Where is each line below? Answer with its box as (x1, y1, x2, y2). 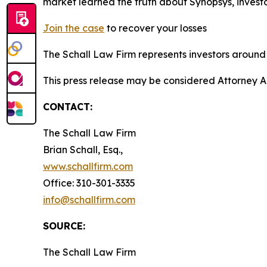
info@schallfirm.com (43, 194, 135, 206)
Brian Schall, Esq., (43, 144, 123, 156)
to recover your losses (104, 22, 207, 35)
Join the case (43, 22, 104, 35)
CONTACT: (43, 101, 92, 113)
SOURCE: (43, 220, 85, 232)
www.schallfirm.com (43, 160, 133, 173)
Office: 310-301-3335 (43, 177, 135, 190)
